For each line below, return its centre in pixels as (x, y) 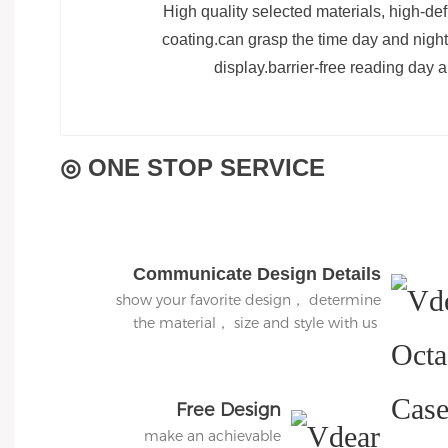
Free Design (229, 410)
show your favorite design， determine (249, 300)
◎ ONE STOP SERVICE (192, 168)
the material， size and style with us (257, 323)
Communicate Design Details (257, 274)
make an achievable (213, 436)
